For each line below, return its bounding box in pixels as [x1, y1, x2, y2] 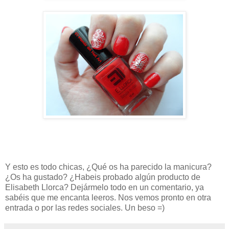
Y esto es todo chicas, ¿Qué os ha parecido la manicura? [5, 163, 212, 172]
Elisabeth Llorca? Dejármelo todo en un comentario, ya [5, 183, 204, 192]
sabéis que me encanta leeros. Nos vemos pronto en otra [5, 193, 211, 202]
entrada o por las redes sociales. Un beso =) [5, 203, 165, 213]
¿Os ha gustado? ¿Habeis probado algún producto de [5, 173, 200, 182]
